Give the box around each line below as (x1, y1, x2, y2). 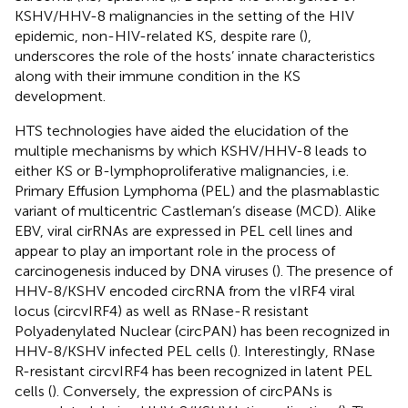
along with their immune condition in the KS (15, 66, 301, 85)
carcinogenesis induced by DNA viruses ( (15, 261, 276, 280)
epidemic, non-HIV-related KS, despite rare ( (15, 26, 303, 45)
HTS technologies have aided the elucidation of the (15, 121, 349, 139)
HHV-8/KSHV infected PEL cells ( (15, 342, 233, 360)
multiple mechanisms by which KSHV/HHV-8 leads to (15, 141, 367, 159)
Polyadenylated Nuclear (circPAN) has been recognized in (15, 321, 390, 340)
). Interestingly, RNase (233, 342, 375, 360)
